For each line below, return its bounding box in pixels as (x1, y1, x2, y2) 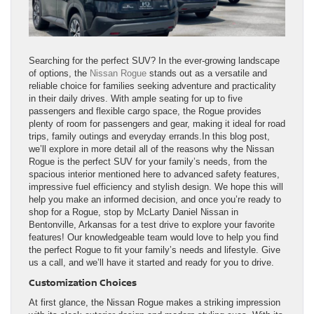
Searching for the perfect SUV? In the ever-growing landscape (29, 55, 280, 67)
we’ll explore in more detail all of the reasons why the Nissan (29, 144, 274, 155)
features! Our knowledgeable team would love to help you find (29, 232, 278, 243)
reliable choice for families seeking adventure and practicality (29, 81, 276, 92)
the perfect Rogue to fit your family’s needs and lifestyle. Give (29, 245, 280, 256)
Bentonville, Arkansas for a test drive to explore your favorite (29, 219, 275, 231)
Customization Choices (29, 276, 137, 289)
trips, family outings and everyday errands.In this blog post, (29, 131, 270, 142)
